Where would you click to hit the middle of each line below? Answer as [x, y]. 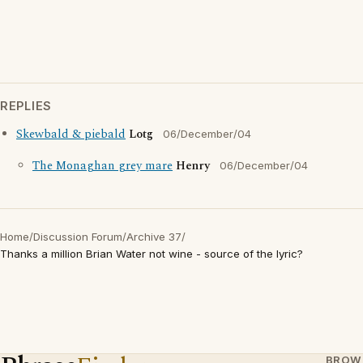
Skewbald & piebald [71, 135]
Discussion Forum [78, 237]
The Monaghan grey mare [102, 166]
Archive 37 [154, 237]
